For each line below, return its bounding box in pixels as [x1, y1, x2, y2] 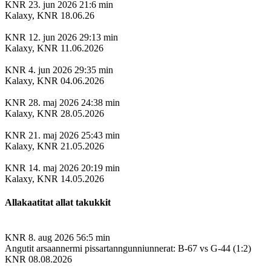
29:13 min [79, 32, 118, 43]
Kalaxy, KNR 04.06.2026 [5, 76, 104, 87]
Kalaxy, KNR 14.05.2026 [5, 174, 104, 184]
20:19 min [81, 163, 120, 174]
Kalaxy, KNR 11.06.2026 [5, 43, 103, 54]
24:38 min [81, 97, 120, 108]
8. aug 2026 [28, 232, 74, 243]
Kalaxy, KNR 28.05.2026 [5, 108, 104, 119]
